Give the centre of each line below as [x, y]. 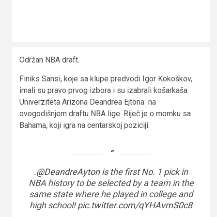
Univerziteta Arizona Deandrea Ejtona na [88, 102]
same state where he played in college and [111, 194]
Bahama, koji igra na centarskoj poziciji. [85, 125]
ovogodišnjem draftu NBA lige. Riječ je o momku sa [105, 113]
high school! [54, 205]
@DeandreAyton [68, 171]
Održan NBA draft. [49, 60]
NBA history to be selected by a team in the [111, 183]
